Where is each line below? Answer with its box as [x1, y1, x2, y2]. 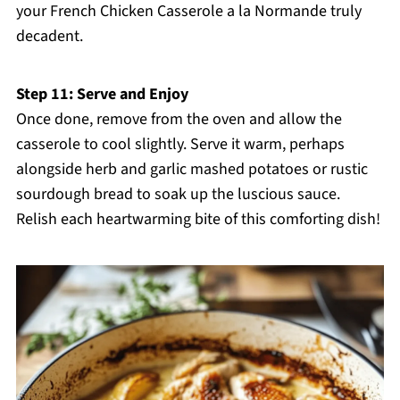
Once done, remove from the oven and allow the [15, 108, 342, 131]
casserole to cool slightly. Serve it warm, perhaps [15, 133, 345, 156]
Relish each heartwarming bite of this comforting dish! [15, 208, 380, 231]
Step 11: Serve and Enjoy [15, 83, 188, 106]
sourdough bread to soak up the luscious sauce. [15, 183, 340, 206]
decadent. [15, 25, 83, 48]
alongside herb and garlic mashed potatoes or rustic [15, 158, 368, 181]
